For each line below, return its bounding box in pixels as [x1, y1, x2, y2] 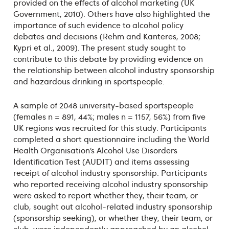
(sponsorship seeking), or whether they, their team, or [13, 212, 213, 224]
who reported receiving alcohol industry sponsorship [13, 178, 208, 190]
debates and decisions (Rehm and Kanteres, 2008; [13, 30, 200, 42]
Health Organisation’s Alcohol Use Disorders [13, 145, 177, 156]
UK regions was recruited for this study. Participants [13, 122, 207, 134]
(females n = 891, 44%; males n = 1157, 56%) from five [13, 111, 205, 123]
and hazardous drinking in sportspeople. [13, 75, 165, 87]
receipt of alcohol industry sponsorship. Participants [13, 167, 207, 179]
